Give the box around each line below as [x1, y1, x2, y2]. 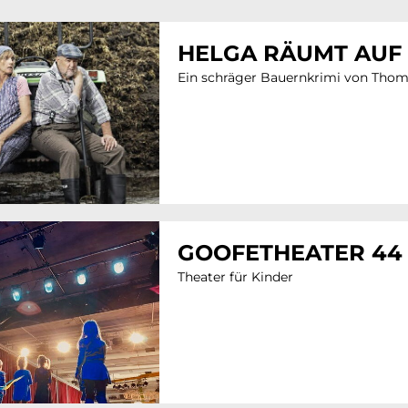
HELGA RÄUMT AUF [178, 39, 402, 66]
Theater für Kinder [178, 269, 293, 286]
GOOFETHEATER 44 [178, 240, 403, 267]
